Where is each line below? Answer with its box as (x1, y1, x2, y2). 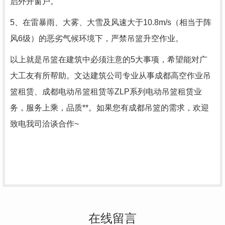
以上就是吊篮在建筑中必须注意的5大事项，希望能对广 (10, 55, 207, 64)
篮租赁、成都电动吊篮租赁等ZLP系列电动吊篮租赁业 (10, 87, 202, 96)
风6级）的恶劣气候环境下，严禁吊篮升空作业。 (10, 34, 183, 43)
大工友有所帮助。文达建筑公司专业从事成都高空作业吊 (10, 71, 211, 80)
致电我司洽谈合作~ (10, 119, 79, 128)
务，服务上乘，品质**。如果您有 (10, 103, 129, 112)
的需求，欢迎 (161, 103, 209, 112)
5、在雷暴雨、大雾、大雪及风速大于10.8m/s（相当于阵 (10, 18, 211, 27)
